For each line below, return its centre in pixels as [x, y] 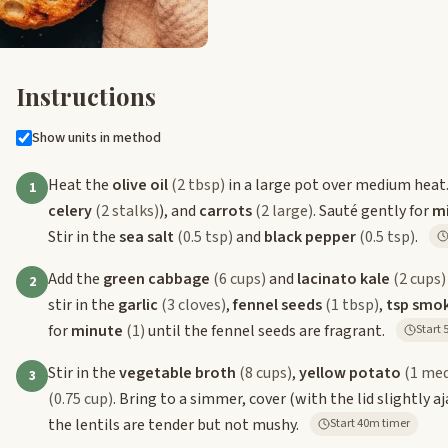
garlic [138, 304]
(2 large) [284, 210]
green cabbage [156, 278]
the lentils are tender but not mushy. [173, 424]
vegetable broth [177, 372]
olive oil [140, 184]
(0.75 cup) [80, 398]
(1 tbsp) [352, 304]
